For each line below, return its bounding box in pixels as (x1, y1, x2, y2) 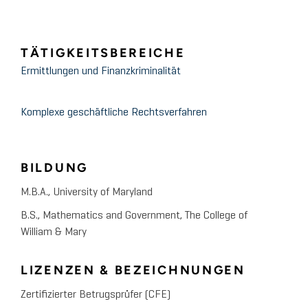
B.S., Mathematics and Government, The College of (21, 210, 247, 222)
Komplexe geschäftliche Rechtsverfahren (21, 107, 207, 119)
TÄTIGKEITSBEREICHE (21, 45, 186, 61)
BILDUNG (21, 160, 88, 176)
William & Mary (21, 227, 87, 239)
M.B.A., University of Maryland (21, 187, 153, 199)
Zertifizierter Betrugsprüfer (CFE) (21, 289, 170, 301)
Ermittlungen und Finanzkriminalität (21, 66, 181, 78)
